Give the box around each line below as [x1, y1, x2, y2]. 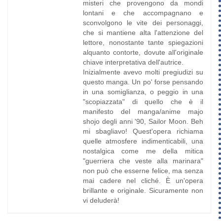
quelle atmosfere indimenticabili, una [82, 137, 203, 146]
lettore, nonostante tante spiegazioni [82, 38, 203, 47]
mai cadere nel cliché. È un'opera [82, 177, 203, 185]
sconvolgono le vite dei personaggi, [82, 19, 203, 27]
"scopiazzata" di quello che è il [82, 98, 203, 106]
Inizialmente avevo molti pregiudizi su [82, 68, 203, 76]
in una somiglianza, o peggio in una [82, 88, 203, 96]
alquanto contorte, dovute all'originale [82, 48, 203, 57]
